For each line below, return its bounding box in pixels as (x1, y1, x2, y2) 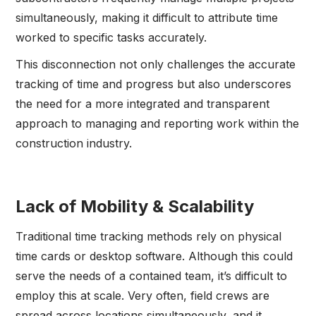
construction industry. (16, 136, 133, 151)
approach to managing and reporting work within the (16, 116, 300, 131)
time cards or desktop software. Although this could (16, 249, 293, 264)
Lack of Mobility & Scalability (16, 196, 255, 217)
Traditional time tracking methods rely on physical (16, 229, 282, 244)
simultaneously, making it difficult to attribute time (16, 11, 279, 25)
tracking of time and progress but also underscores (16, 77, 292, 92)
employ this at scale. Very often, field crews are (16, 288, 270, 303)
